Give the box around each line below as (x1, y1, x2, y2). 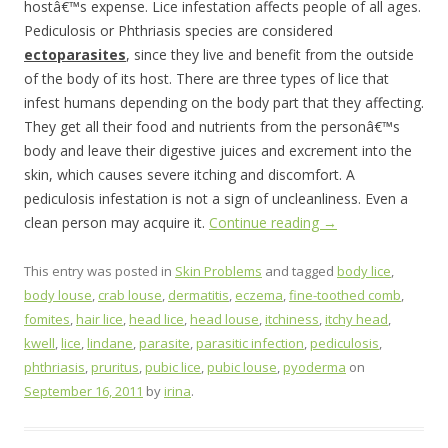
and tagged (262, 262, 337, 280)
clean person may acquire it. (24, 213, 209, 232)
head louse (190, 310, 259, 328)
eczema (235, 286, 283, 304)
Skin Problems (175, 262, 262, 280)
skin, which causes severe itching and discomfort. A (24, 165, 355, 184)
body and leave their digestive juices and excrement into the (24, 141, 412, 160)
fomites (24, 310, 70, 328)
